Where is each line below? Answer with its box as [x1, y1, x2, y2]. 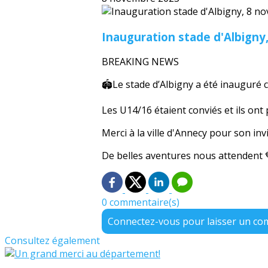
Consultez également [5, 234, 100, 248]
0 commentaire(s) [102, 196, 179, 209]
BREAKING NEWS [102, 55, 179, 69]
